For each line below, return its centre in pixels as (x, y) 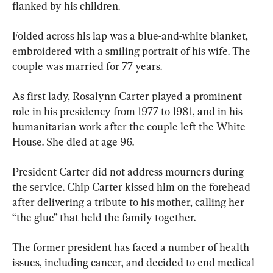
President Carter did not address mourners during (129, 171)
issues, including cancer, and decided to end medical (135, 262)
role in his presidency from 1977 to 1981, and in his (129, 111)
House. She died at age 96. (73, 141)
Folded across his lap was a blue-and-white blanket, (131, 35)
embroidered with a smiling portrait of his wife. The (133, 51)
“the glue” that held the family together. (104, 217)
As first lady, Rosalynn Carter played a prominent (128, 96)
